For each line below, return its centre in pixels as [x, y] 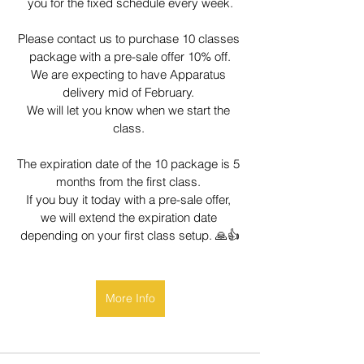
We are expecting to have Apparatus [130, 75]
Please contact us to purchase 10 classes [130, 39]
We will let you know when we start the [130, 110]
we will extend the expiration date [130, 218]
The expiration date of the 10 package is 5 [130, 164]
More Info [130, 299]
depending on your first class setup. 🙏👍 [130, 236]
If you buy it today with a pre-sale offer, [130, 200]
